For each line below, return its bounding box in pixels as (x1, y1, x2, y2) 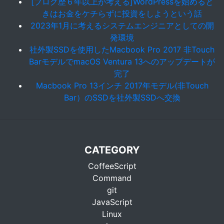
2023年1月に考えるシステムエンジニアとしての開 (30, 20, 214, 30)
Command (92, 173, 131, 183)
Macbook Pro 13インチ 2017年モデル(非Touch (35, 80, 208, 90)
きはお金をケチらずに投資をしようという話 (42, 8, 202, 18)
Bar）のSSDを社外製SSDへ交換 (63, 92, 180, 102)
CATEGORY (84, 144, 139, 156)
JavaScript (91, 197, 132, 207)
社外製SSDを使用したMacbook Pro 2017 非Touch (29, 44, 214, 54)
